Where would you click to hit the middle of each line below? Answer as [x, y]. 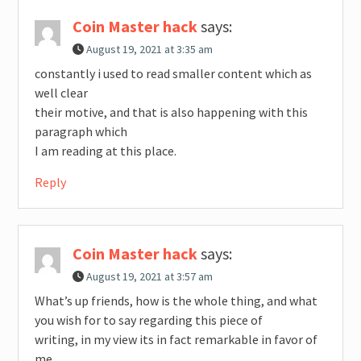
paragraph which [81, 131]
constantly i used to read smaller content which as [173, 73]
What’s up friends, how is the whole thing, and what [176, 300]
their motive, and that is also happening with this [171, 112]
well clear [61, 92]
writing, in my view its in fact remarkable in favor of [176, 339]
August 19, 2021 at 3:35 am [149, 49]
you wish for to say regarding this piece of [148, 320]
